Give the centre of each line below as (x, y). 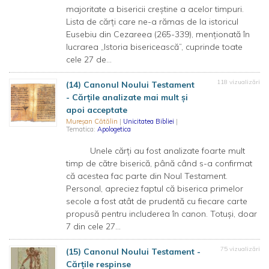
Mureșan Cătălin (93, 121)
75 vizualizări (240, 249)
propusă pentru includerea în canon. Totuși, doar (162, 214)
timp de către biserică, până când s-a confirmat (159, 163)
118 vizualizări (238, 82)
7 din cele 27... (93, 226)
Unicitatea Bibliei (150, 121)
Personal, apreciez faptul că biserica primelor (155, 189)
